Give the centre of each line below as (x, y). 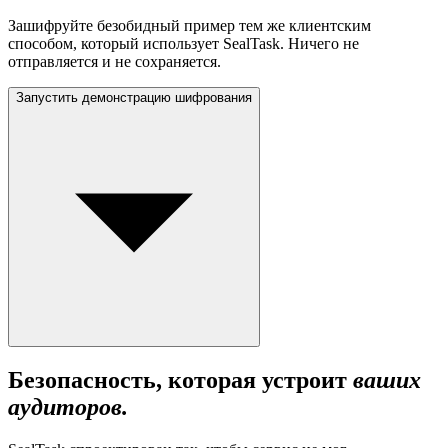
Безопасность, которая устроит (180, 380)
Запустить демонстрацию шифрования (134, 98)
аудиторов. (68, 407)
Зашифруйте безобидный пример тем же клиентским (189, 26)
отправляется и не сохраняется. (114, 62)
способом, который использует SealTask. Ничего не (183, 44)
